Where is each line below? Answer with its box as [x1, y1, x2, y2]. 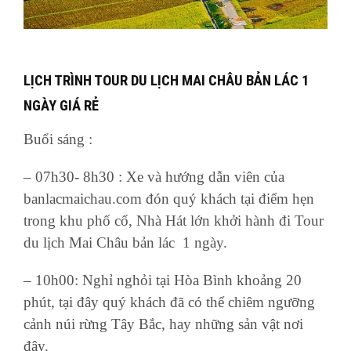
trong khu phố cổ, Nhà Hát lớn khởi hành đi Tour [24, 212, 324, 230]
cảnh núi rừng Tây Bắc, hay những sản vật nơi [24, 316, 303, 333]
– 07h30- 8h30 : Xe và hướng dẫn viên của [24, 168, 284, 186]
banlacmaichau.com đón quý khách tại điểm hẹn [24, 190, 314, 208]
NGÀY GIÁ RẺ [24, 97, 99, 115]
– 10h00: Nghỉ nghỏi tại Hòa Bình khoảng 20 [24, 272, 302, 289]
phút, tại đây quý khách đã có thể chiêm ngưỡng [24, 294, 315, 311]
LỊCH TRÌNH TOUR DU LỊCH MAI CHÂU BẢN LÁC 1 [24, 72, 309, 90]
